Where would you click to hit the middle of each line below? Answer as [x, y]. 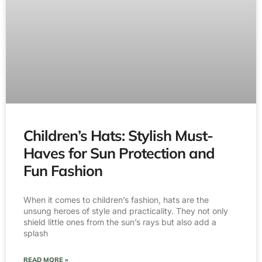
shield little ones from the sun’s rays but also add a [120, 222]
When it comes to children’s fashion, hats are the [116, 200]
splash [36, 233]
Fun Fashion [63, 171]
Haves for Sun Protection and [119, 153]
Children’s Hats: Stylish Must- [118, 136]
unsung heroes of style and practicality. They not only [126, 211]
